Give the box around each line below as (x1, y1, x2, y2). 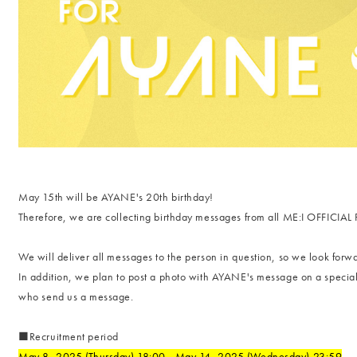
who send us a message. (18, 288, 134, 304)
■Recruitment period (18, 328, 119, 343)
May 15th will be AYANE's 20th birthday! (18, 189, 214, 204)
